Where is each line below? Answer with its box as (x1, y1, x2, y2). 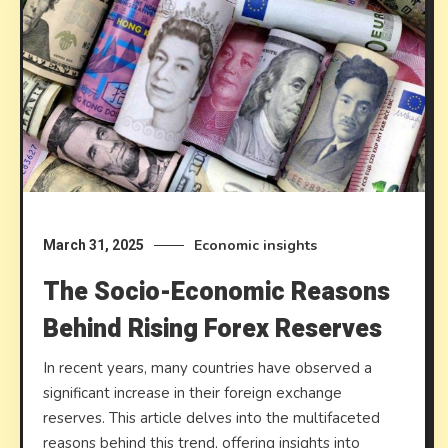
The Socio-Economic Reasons (43, 274, 391, 312)
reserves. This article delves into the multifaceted (43, 408, 381, 429)
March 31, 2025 (43, 237, 145, 254)
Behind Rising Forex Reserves (43, 311, 383, 349)
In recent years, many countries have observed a (43, 358, 373, 379)
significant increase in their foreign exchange (43, 383, 343, 404)
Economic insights (194, 236, 318, 256)
